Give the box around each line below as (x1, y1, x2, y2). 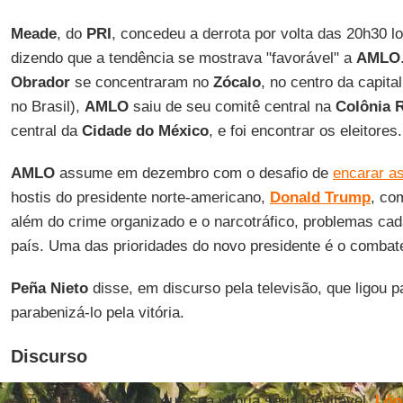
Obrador (10, 74, 70, 92)
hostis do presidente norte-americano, (10, 189, 270, 207)
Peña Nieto (10, 280, 88, 298)
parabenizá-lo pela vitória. (10, 304, 184, 322)
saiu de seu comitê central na (128, 98, 336, 116)
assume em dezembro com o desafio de (54, 165, 333, 183)
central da (10, 122, 82, 140)
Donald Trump (269, 189, 371, 207)
